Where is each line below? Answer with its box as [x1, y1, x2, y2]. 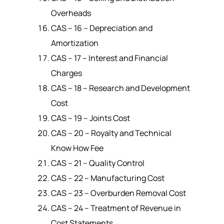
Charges [50, 67, 82, 78]
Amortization [50, 37, 98, 48]
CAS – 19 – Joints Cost [50, 112, 130, 123]
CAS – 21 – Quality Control [50, 157, 144, 168]
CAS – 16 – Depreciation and [50, 22, 152, 33]
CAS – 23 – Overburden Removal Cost [50, 187, 186, 198]
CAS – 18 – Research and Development [50, 82, 190, 93]
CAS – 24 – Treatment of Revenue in [50, 202, 181, 213]
